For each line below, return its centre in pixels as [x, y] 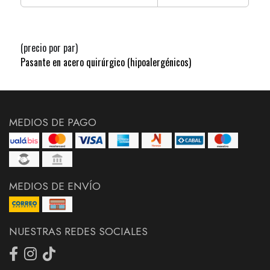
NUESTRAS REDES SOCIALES [78, 231]
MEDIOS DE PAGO [53, 122]
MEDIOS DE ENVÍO [55, 186]
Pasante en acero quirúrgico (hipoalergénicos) [105, 62]
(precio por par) [49, 47]
